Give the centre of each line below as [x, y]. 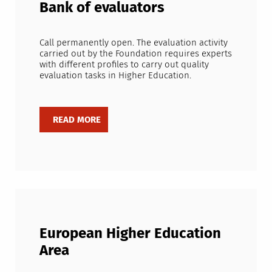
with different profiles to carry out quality [124, 64]
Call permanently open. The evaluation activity [133, 42]
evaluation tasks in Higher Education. [115, 75]
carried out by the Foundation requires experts [135, 53]
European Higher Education [130, 233]
